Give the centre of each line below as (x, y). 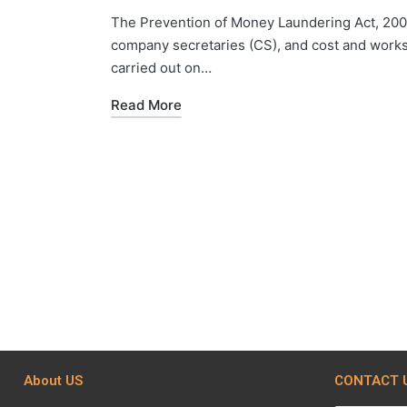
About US (53, 381)
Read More (146, 104)
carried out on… (161, 67)
